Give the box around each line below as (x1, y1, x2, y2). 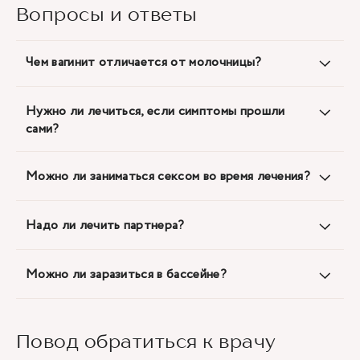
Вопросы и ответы (16, 2, 198, 26)
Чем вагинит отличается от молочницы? (26, 53, 262, 72)
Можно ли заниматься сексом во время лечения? (26, 167, 311, 186)
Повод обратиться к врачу (16, 329, 276, 353)
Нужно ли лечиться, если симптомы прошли (26, 102, 285, 121)
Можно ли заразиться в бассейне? (26, 265, 227, 284)
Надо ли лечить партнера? (26, 216, 185, 235)
